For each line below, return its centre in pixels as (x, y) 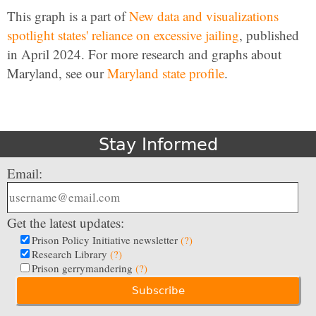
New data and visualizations (204, 16)
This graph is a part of (68, 16)
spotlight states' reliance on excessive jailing (123, 35)
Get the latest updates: (66, 223)
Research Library (71, 254)
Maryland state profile (166, 73)
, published (269, 35)
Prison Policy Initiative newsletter (106, 240)
